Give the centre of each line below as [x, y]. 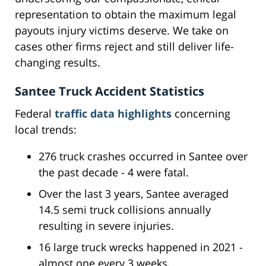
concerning [201, 114]
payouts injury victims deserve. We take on [122, 31]
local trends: [46, 130]
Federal [35, 114]
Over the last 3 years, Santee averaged [134, 194]
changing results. [58, 63]
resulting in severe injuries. [106, 226]
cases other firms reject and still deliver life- [124, 47]
